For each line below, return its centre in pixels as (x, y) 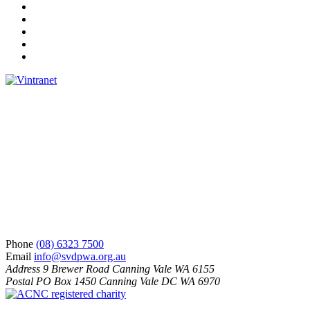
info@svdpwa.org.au (80, 256)
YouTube (53, 56)
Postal (19, 281)
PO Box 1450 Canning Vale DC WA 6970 (127, 281)
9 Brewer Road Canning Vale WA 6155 (127, 268)
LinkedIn (53, 44)
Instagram (54, 19)
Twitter (48, 31)
